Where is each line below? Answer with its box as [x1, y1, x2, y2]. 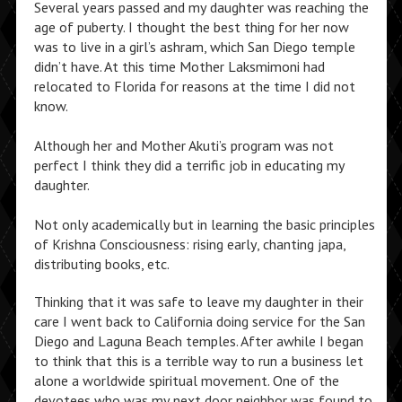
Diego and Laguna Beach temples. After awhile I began [33, 332, 363, 350]
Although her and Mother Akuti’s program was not [33, 136, 334, 154]
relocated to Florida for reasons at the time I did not [33, 77, 355, 95]
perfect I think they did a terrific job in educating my [33, 156, 345, 174]
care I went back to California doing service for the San [33, 312, 365, 330]
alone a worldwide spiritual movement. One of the [33, 371, 339, 389]
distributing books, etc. [33, 255, 170, 273]
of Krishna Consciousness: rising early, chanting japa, [33, 235, 345, 253]
